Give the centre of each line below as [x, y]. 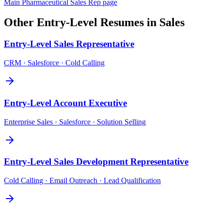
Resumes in [128, 23]
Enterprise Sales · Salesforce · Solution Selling [75, 122]
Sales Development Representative [121, 162]
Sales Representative [94, 44]
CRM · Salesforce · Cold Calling [54, 63]
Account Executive [90, 103]
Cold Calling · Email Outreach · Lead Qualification [82, 180]
